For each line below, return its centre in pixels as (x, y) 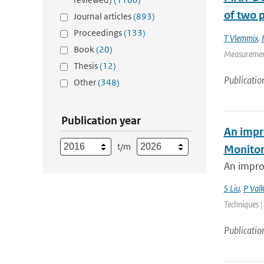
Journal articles (103, 16)
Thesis (87, 66)
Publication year (101, 121)
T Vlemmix (241, 38)
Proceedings (99, 33)
